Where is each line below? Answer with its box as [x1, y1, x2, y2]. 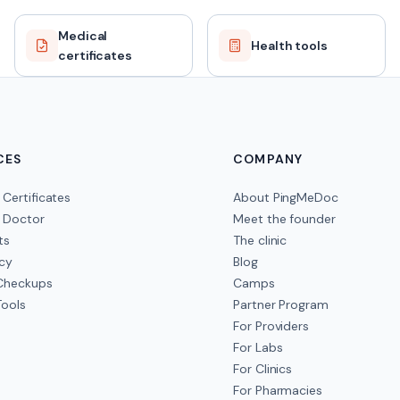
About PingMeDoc [233, 189, 338, 205]
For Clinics [233, 361, 293, 377]
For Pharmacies [233, 382, 322, 398]
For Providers [233, 318, 309, 334]
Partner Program [233, 296, 329, 312]
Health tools [251, 37, 328, 54]
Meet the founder [233, 211, 336, 227]
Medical [58, 28, 108, 44]
